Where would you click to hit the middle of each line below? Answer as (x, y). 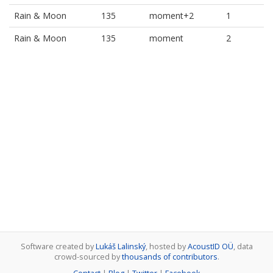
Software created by (58, 246)
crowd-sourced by (88, 257)
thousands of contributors (169, 257)
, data (243, 246)
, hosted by (166, 246)
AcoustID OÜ (210, 246)
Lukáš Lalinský (120, 246)
